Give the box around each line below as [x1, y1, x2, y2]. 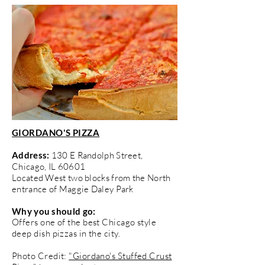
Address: [12, 149, 50, 160]
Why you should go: [12, 205, 96, 216]
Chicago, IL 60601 [12, 160, 86, 172]
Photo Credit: [12, 250, 69, 261]
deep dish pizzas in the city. [12, 227, 121, 239]
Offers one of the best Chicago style [12, 216, 157, 228]
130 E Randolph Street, [49, 149, 143, 161]
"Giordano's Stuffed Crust [69, 250, 172, 261]
